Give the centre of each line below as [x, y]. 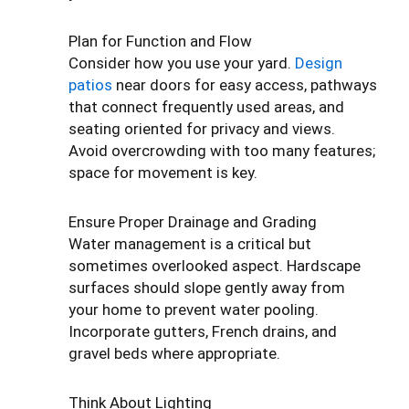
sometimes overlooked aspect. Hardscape [215, 266]
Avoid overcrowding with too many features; [222, 151]
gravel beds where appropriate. [174, 354]
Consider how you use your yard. [182, 63]
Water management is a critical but [190, 244]
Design [319, 63]
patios [90, 85]
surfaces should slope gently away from [207, 288]
